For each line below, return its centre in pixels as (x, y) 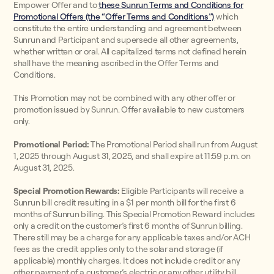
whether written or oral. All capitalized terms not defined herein (130, 51)
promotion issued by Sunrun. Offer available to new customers (129, 109)
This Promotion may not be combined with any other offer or (124, 98)
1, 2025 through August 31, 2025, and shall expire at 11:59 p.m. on (132, 156)
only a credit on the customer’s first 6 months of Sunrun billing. (128, 226)
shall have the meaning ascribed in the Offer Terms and (116, 63)
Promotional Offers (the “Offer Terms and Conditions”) (114, 17)
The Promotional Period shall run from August (173, 144)
